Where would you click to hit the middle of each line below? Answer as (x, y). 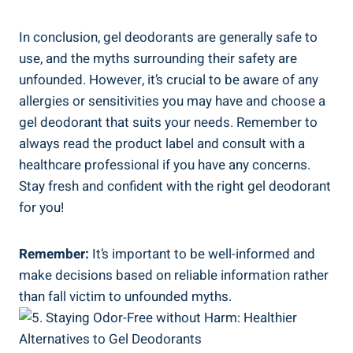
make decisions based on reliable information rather (174, 275)
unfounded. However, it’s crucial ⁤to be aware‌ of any (169, 80)
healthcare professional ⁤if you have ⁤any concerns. (165, 165)
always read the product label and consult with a (162, 143)
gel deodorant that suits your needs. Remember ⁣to (168, 122)
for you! (41, 207)
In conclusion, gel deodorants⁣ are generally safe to (168, 37)
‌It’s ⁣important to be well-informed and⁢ (202, 254)
